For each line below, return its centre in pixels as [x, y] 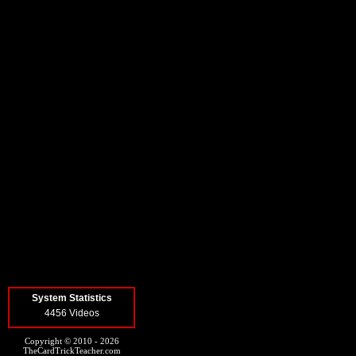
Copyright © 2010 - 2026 [72, 341]
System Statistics [72, 298]
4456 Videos [72, 313]
